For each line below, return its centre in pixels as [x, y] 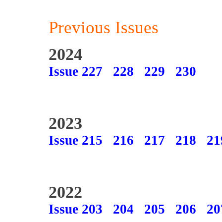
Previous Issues [104, 27]
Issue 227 [76, 71]
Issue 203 [76, 209]
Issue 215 [76, 140]
